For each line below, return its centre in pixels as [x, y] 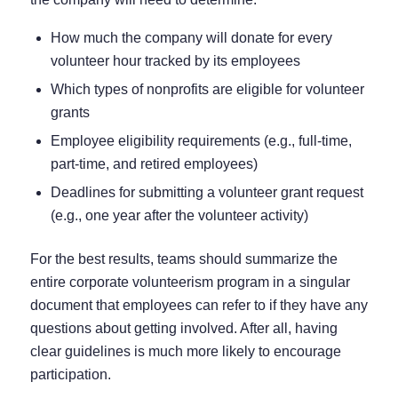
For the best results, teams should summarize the [183, 259]
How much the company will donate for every [191, 37]
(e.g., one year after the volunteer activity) [179, 215]
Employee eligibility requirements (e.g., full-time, [201, 140]
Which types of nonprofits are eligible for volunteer [207, 89]
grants [70, 112]
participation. [70, 374]
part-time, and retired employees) [154, 163]
